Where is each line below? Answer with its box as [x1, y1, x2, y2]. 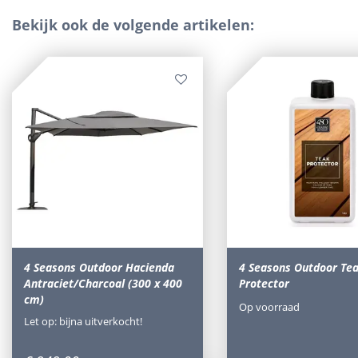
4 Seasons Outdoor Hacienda [24, 260, 174, 276]
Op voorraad [238, 299, 300, 314]
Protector [238, 276, 289, 292]
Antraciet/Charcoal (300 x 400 [24, 276, 182, 292]
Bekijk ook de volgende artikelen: [12, 15, 254, 35]
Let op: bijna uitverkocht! [24, 313, 142, 328]
